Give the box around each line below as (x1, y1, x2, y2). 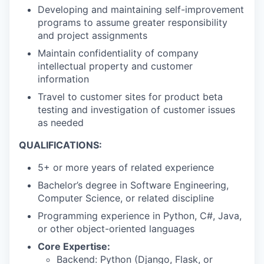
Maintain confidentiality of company (38, 47, 199, 59)
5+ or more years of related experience (38, 161, 214, 173)
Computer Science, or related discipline (38, 192, 214, 204)
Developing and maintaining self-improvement (38, 3, 244, 15)
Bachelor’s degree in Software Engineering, (38, 179, 229, 191)
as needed (38, 116, 84, 128)
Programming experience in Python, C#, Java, (38, 209, 242, 222)
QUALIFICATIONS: (19, 138, 102, 151)
